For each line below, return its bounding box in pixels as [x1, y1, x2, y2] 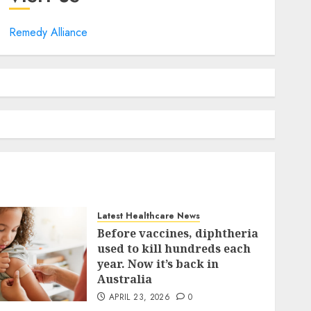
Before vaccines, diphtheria [97, 226, 259, 241]
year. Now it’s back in [97, 256, 219, 271]
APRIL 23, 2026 [109, 291, 171, 303]
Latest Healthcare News [97, 210, 201, 222]
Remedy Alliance [8, 24, 87, 40]
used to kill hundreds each [97, 241, 251, 256]
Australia [97, 271, 153, 287]
